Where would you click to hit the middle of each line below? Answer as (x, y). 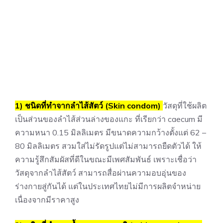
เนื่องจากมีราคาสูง (47, 200)
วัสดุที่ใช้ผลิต (185, 106)
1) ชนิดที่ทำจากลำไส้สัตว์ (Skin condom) (88, 106)
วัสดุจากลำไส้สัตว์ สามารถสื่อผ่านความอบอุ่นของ (101, 173)
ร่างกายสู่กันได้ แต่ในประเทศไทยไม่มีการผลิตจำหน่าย (108, 186)
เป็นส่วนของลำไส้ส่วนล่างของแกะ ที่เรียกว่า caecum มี (109, 119)
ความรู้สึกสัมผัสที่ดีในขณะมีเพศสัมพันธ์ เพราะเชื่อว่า (106, 160)
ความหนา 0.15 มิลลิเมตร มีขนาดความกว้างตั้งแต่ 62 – (111, 133)
